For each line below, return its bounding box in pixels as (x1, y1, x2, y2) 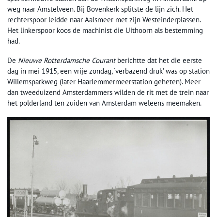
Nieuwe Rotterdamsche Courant (18, 56, 115, 65)
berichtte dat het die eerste (115, 56, 202, 65)
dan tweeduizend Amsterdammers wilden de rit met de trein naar (7, 88, 209, 97)
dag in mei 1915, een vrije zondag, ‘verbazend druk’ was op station (7, 66, 210, 76)
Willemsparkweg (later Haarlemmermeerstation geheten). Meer (7, 77, 201, 86)
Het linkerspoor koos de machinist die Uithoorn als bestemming (7, 26, 203, 35)
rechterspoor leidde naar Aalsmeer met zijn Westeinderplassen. (7, 15, 201, 24)
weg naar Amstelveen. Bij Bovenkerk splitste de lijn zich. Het (7, 4, 193, 14)
